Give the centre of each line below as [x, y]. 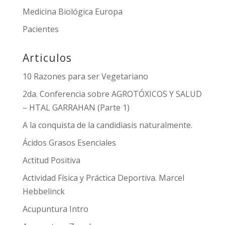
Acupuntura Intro [55, 209]
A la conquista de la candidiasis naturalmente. [107, 125]
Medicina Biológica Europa [72, 12]
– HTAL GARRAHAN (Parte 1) [76, 107]
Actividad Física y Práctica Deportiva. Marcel [103, 178]
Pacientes [40, 29]
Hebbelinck [43, 191]
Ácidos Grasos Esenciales [69, 143]
